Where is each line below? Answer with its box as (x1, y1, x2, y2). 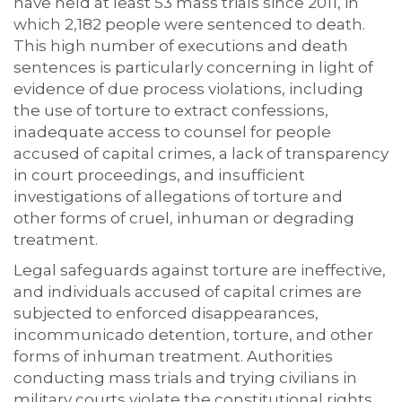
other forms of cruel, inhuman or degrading (13, 208, 354, 227)
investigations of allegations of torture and (13, 187, 343, 205)
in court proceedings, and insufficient (13, 165, 305, 184)
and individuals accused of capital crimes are (13, 282, 362, 301)
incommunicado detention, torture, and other (13, 325, 373, 344)
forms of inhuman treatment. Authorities (13, 346, 333, 365)
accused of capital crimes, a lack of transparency (13, 144, 389, 162)
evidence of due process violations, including (13, 79, 363, 98)
